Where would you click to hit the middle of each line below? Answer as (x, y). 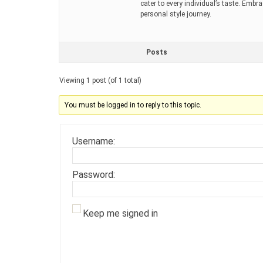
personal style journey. (176, 14)
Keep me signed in (120, 213)
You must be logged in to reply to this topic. (133, 105)
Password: (94, 174)
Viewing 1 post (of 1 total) (100, 80)
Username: (94, 141)
